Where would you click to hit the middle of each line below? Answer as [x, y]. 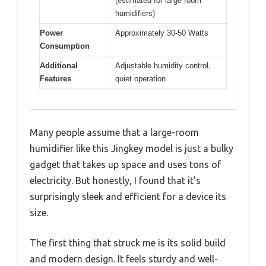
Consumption [65, 46]
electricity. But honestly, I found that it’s [115, 181]
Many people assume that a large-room [114, 133]
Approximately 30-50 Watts [162, 33]
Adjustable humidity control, [163, 65]
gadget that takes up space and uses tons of [125, 165]
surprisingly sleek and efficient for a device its [128, 197]
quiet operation [140, 78]
